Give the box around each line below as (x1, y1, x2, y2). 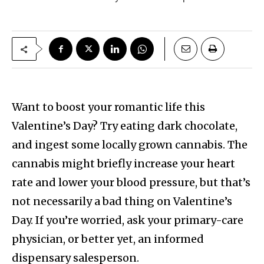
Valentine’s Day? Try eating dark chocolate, (12, 119, 237, 133)
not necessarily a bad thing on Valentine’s (12, 194, 232, 209)
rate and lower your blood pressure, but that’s (12, 176, 250, 190)
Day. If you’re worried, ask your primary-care (12, 213, 243, 227)
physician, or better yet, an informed (12, 232, 204, 246)
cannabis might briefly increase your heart (12, 157, 235, 171)
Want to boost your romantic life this (12, 100, 205, 114)
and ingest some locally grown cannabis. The (12, 138, 247, 152)
